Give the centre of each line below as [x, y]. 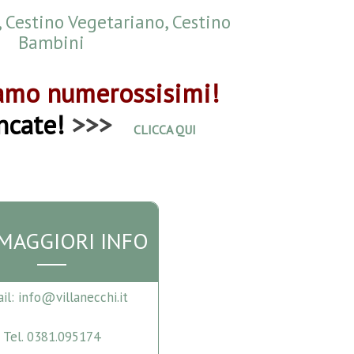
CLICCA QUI [165, 129]
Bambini [52, 42]
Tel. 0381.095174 [51, 337]
